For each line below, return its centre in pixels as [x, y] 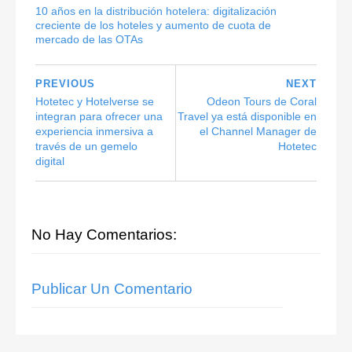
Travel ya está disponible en [247, 117]
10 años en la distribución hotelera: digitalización [156, 11]
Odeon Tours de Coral [262, 102]
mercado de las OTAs [89, 39]
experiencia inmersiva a [94, 132]
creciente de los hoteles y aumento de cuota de [153, 25]
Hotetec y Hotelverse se [95, 102]
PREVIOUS [65, 84]
